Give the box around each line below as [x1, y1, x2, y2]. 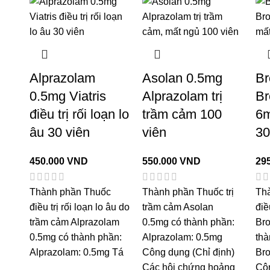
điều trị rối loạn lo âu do [29, 201, 130, 212]
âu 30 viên [29, 124, 90, 140]
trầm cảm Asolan [142, 201, 214, 212]
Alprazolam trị [142, 88, 223, 104]
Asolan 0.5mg [142, 70, 223, 86]
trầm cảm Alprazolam [29, 216, 119, 227]
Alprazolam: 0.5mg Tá [29, 246, 124, 257]
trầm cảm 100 [142, 106, 222, 122]
